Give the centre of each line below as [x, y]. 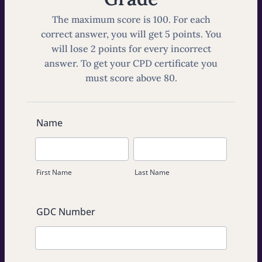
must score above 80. [131, 78]
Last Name [152, 172]
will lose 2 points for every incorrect [131, 49]
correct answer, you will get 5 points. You [131, 34]
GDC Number [66, 212]
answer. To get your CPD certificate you [131, 63]
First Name [54, 172]
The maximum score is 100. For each [131, 19]
